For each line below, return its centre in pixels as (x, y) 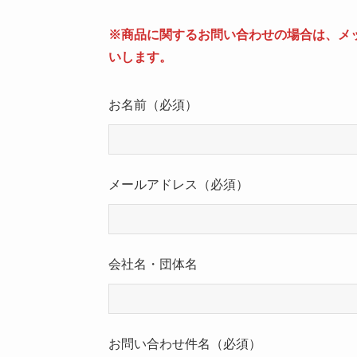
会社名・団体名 (153, 264)
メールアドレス (153, 184)
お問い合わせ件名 (159, 344)
